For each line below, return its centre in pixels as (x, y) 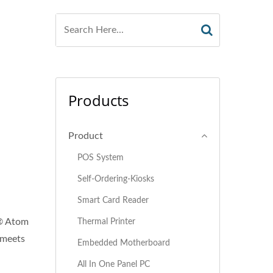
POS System (101, 158)
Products (98, 100)
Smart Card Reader (113, 200)
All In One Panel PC (114, 264)
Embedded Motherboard (124, 243)
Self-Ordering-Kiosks (116, 179)
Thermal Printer (106, 222)
